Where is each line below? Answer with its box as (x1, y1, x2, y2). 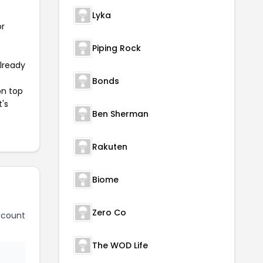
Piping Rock (92, 42, 141, 55)
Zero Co (92, 207, 126, 219)
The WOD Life (92, 240, 148, 252)
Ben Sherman (92, 108, 149, 120)
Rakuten (92, 141, 127, 153)
